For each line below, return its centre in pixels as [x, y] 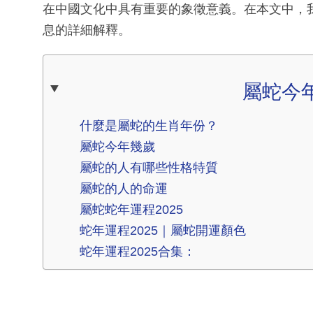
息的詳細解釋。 [87, 30]
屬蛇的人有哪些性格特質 [149, 167]
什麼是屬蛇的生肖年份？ [149, 125]
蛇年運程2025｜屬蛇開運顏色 [163, 230]
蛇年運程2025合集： [138, 251]
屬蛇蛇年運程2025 [131, 209]
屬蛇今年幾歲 [117, 146]
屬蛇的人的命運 [124, 188]
